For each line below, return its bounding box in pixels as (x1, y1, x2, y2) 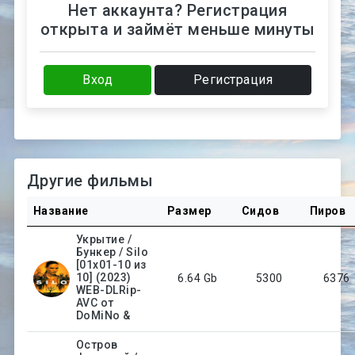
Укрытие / (75, 232, 132, 246)
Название (32, 204, 89, 217)
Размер (166, 204, 212, 217)
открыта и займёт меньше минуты (40, 19, 315, 39)
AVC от (75, 296, 114, 309)
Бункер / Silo (75, 245, 149, 258)
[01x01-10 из (75, 258, 147, 271)
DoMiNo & (75, 308, 131, 322)
